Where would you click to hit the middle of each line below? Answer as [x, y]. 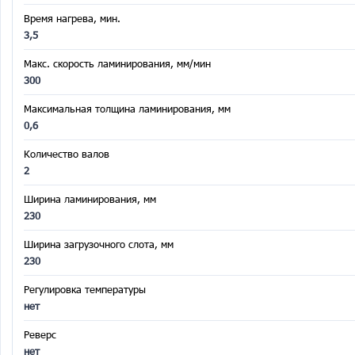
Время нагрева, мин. [72, 18]
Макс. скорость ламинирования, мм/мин [117, 63]
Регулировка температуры [85, 289]
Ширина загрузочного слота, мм [99, 244]
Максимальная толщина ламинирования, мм [127, 109]
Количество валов [67, 154]
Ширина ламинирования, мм [90, 199]
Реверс [40, 334]
